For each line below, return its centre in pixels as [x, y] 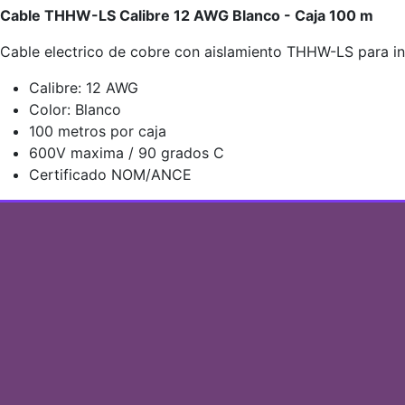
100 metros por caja [98, 131]
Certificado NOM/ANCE [110, 174]
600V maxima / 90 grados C [127, 153]
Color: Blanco [75, 109]
